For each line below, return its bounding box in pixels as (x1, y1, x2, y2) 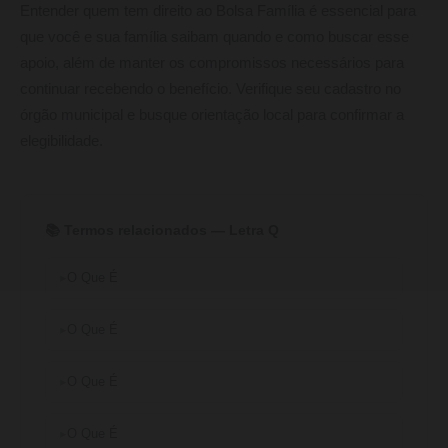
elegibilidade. (20, 133, 103, 150)
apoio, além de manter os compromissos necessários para (20, 55, 404, 72)
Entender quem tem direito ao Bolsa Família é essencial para (20, 3, 416, 20)
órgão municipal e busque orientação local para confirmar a (20, 107, 404, 124)
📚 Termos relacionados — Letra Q (45, 222, 279, 239)
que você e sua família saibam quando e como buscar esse (20, 29, 409, 46)
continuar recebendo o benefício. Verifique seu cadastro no (20, 81, 401, 98)
